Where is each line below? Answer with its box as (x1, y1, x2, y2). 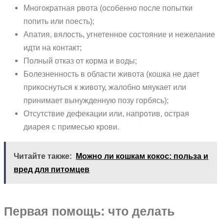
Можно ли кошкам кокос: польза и (76, 152, 209, 160)
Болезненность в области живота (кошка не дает (23, 69, 199, 79)
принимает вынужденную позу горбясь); (23, 96, 169, 105)
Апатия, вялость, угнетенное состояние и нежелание (23, 30, 215, 39)
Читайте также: (14, 152, 72, 160)
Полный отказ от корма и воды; (23, 56, 137, 66)
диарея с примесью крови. (23, 122, 119, 131)
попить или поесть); (23, 17, 94, 26)
